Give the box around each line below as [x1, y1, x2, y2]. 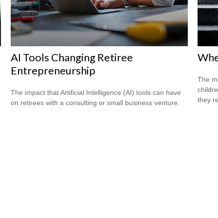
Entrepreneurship [11, 63, 96, 77]
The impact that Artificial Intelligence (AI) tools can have [11, 88, 182, 96]
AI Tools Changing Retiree [11, 50, 133, 64]
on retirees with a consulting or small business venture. [11, 98, 180, 107]
